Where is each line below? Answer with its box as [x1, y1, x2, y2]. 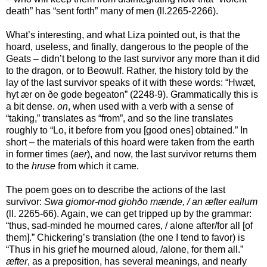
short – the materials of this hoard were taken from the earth [6, 136, 254, 147]
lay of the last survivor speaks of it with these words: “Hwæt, [6, 77, 256, 88]
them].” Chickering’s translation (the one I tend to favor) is [6, 232, 245, 243]
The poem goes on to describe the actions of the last [6, 184, 225, 195]
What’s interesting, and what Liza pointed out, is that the [6, 29, 240, 40]
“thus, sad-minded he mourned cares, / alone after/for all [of [6, 220, 253, 231]
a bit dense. [6, 101, 57, 111]
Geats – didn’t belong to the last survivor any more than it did [6, 53, 260, 64]
